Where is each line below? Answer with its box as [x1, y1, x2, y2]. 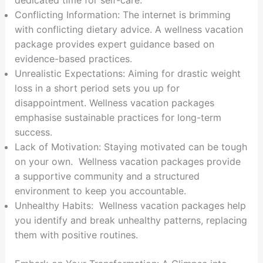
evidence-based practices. [14, 53, 132, 65]
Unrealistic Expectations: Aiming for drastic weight [14, 68, 241, 80]
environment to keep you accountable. [14, 185, 186, 197]
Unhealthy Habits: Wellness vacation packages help [14, 200, 246, 212]
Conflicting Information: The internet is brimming [14, 9, 231, 21]
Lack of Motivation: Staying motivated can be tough [14, 141, 247, 153]
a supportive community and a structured [14, 170, 200, 183]
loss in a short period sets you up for [14, 82, 180, 95]
